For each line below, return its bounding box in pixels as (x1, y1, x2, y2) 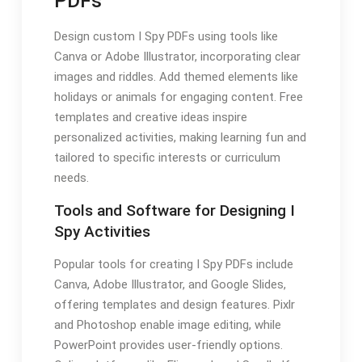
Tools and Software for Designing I (53, 200, 295, 220)
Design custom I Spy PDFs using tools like (53, 28, 278, 44)
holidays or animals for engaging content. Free (53, 89, 303, 104)
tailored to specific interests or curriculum (53, 149, 280, 165)
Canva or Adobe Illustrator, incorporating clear (53, 48, 301, 64)
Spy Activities (53, 221, 150, 241)
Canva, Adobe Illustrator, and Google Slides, (53, 276, 286, 292)
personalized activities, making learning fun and (53, 129, 306, 145)
